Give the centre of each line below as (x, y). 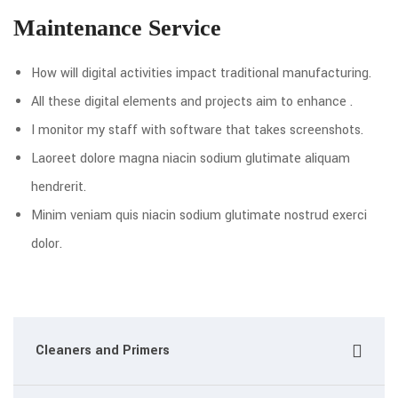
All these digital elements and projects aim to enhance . (192, 102)
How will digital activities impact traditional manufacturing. (201, 73)
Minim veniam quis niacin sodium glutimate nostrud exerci (199, 215)
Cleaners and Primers (103, 350)
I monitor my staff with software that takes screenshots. (197, 130)
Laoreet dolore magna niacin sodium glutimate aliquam (191, 159)
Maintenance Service (117, 28)
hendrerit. (59, 187)
